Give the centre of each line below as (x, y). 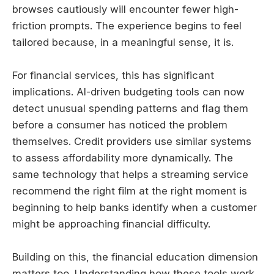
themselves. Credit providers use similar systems (132, 141)
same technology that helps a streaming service (130, 174)
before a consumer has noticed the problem (120, 124)
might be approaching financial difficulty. (111, 224)
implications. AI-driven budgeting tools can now (128, 91)
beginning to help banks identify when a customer (135, 207)
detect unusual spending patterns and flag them (130, 108)
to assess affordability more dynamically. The (123, 157)
